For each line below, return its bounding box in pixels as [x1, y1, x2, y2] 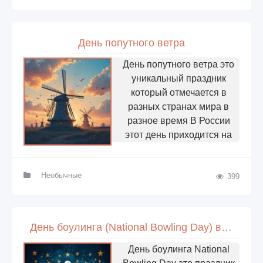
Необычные [41, 170, 82, 180]
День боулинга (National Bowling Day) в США [221, 221, 232, 234]
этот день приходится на [125, 129, 232, 140]
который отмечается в [130, 87, 227, 97]
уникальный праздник [131, 73, 226, 83]
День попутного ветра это [123, 59, 234, 69]
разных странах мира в [128, 101, 229, 112]
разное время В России [127, 115, 230, 126]
